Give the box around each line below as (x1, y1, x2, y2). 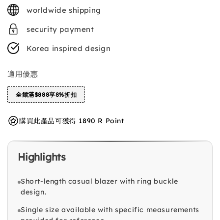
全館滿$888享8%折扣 (16, 90, 77, 98)
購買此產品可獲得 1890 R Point (19, 116, 124, 125)
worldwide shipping (27, 5, 101, 15)
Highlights (18, 151, 66, 164)
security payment (27, 24, 94, 34)
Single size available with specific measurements (21, 205, 199, 215)
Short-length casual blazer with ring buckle (21, 177, 178, 186)
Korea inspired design (27, 43, 111, 53)
